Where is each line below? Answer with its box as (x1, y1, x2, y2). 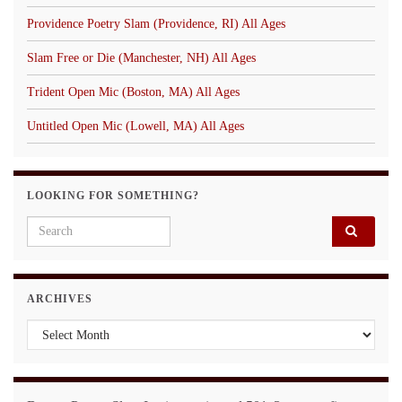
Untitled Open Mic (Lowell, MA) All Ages (27, 118, 244, 133)
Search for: (26, 217, 94, 233)
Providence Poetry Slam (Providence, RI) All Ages (27, 16, 285, 31)
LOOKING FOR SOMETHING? (27, 188, 199, 202)
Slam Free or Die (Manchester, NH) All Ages (27, 50, 256, 65)
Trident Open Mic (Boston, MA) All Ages (27, 84, 240, 99)
